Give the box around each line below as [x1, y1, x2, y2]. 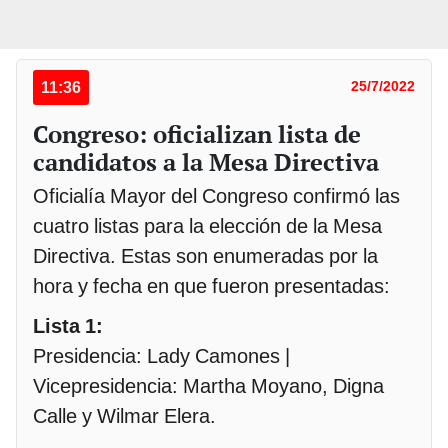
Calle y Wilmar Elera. [33, 404, 216, 429]
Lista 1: [33, 314, 103, 339]
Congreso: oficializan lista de [33, 118, 361, 151]
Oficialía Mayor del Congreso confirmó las [33, 184, 400, 209]
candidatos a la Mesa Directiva [33, 146, 379, 179]
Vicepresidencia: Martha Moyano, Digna [33, 374, 384, 399]
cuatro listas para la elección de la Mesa [33, 214, 382, 239]
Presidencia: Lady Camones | [33, 344, 290, 369]
